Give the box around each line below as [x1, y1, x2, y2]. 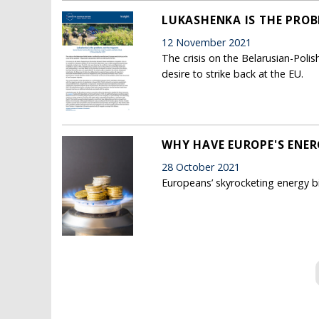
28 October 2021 [162, 159, 240, 174]
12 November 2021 [162, 35, 251, 49]
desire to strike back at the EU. [162, 66, 303, 80]
